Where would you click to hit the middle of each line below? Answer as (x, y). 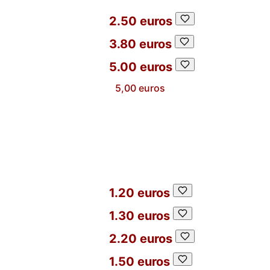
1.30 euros (140, 216)
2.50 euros (141, 21)
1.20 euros (140, 193)
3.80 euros (140, 44)
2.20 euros (141, 239)
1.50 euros (140, 262)
